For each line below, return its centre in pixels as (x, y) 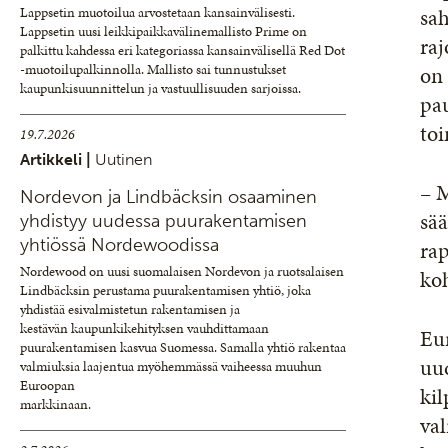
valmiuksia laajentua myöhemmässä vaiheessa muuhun (171, 366)
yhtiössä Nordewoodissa (119, 245)
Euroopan (47, 385)
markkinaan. (55, 404)
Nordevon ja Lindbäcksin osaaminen (168, 197)
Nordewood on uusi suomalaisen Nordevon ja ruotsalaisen (182, 271)
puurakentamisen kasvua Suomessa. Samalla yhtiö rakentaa (183, 347)
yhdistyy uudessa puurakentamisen (163, 221)
